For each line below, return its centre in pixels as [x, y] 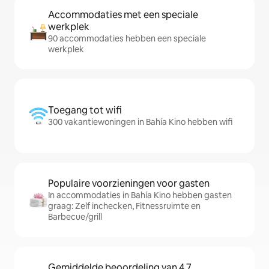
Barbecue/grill [75, 217]
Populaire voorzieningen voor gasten [129, 184]
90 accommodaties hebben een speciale [127, 39]
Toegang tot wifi [85, 110]
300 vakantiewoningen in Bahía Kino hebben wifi [140, 122]
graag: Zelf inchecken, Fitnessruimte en [124, 206]
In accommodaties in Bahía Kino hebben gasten [140, 195]
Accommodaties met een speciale [123, 15]
